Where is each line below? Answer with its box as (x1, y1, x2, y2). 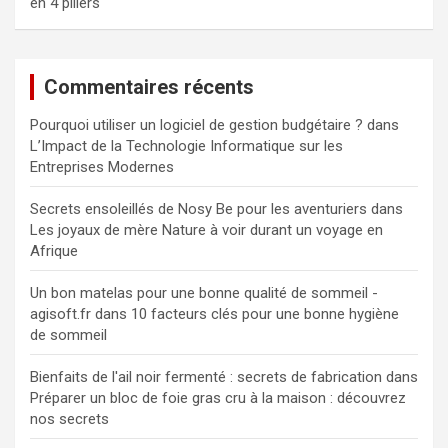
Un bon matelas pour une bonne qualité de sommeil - (30, 283, 378, 302)
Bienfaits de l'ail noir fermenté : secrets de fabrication (30, 367, 382, 386)
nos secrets (30, 409, 109, 428)
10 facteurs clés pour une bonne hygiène (131, 304, 399, 323)
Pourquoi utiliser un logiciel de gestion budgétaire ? (30, 115, 363, 134)
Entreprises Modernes (30, 157, 174, 176)
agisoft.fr (30, 304, 91, 323)
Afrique (30, 241, 78, 260)
